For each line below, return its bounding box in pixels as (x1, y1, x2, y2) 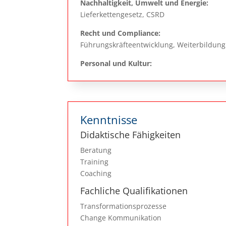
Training (80, 157, 109, 167)
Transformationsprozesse (80, 201, 167, 211)
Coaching (80, 168, 112, 179)
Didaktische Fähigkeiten (80, 129, 181, 141)
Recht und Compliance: (80, 28, 161, 38)
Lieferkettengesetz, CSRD (80, 9, 165, 19)
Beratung (80, 145, 112, 155)
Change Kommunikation (80, 213, 162, 223)
